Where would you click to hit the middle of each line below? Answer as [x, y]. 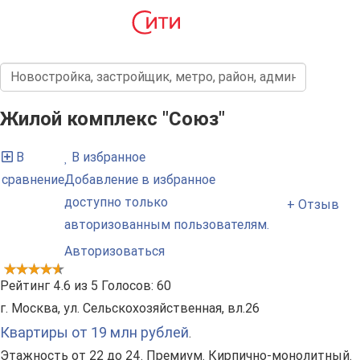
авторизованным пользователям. [167, 225]
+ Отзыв [313, 204]
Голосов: [127, 286]
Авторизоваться [115, 252]
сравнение [33, 180]
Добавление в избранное [140, 180]
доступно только [116, 202]
